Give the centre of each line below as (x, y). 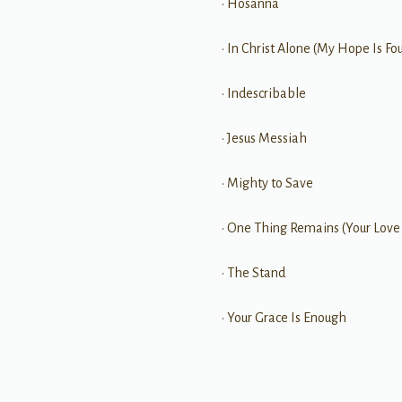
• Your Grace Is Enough (284, 318)
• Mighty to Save (268, 183)
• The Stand (254, 273)
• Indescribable (264, 93)
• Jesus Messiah (265, 138)
